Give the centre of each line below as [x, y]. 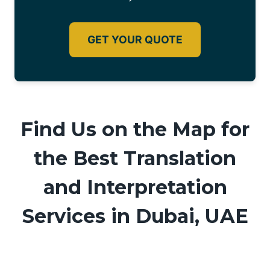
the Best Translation [135, 159]
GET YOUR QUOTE [135, 40]
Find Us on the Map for [135, 130]
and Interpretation [135, 187]
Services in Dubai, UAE [135, 216]
